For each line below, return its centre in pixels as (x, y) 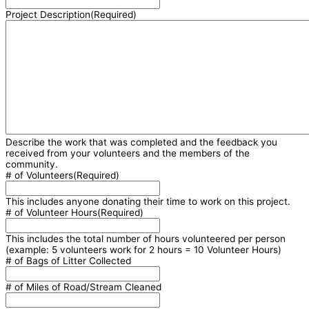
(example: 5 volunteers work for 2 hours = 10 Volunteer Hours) (143, 250)
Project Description (48, 15)
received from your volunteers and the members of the (128, 153)
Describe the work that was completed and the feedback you (141, 142)
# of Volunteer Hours (51, 213)
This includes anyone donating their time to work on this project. (148, 202)
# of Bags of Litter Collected (68, 261)
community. (32, 165)
